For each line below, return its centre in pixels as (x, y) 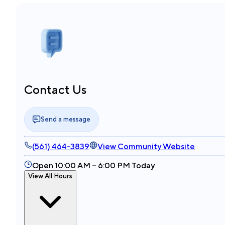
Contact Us (55, 89)
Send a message (66, 119)
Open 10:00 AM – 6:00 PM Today (93, 165)
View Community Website (146, 146)
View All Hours (50, 176)
